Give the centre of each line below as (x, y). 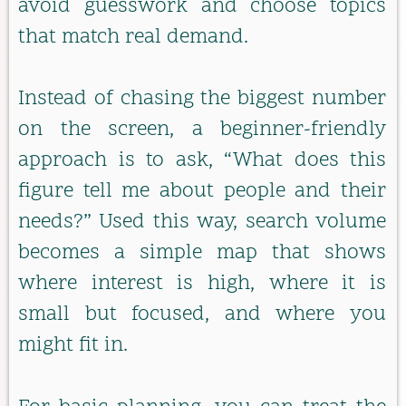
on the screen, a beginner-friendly (202, 130)
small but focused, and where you (202, 315)
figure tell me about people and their (202, 192)
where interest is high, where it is (202, 285)
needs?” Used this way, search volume (202, 223)
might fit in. (73, 346)
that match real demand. (133, 37)
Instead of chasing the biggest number (202, 100)
